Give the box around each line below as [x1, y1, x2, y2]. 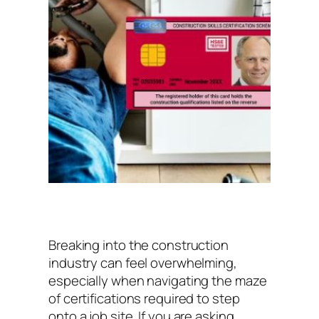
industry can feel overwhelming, [48, 253, 237, 272]
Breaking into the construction [48, 235, 229, 254]
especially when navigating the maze [48, 271, 267, 290]
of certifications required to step [48, 288, 240, 308]
